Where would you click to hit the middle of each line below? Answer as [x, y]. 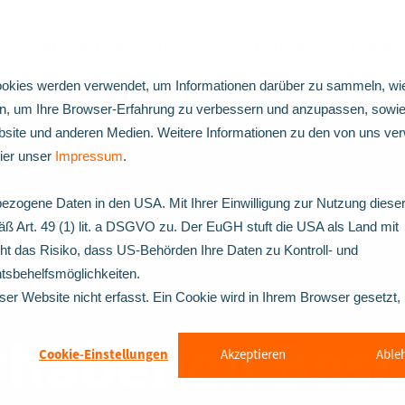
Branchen [289, 47]
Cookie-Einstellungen [104, 354]
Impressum [89, 156]
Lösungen [191, 47]
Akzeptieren [253, 354]
